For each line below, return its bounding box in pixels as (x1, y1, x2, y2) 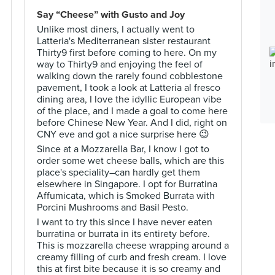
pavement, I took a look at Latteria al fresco (37, 82, 220, 94)
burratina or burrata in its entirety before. (37, 228, 210, 240)
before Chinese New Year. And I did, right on (37, 117, 227, 129)
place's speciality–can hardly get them (37, 166, 200, 179)
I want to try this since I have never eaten (37, 216, 212, 228)
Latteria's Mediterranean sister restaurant (37, 35, 211, 47)
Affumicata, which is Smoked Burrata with (37, 190, 215, 202)
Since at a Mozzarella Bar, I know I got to (37, 143, 209, 155)
